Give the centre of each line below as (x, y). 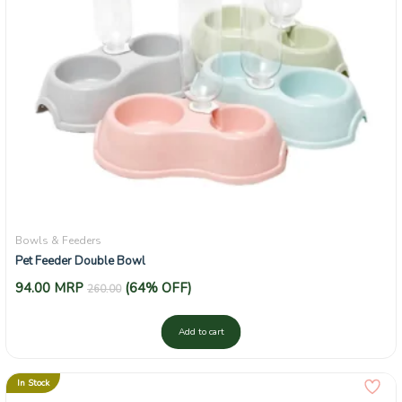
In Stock (33, 383)
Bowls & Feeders (58, 240)
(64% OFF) (158, 288)
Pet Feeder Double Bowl (80, 261)
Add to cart (201, 332)
